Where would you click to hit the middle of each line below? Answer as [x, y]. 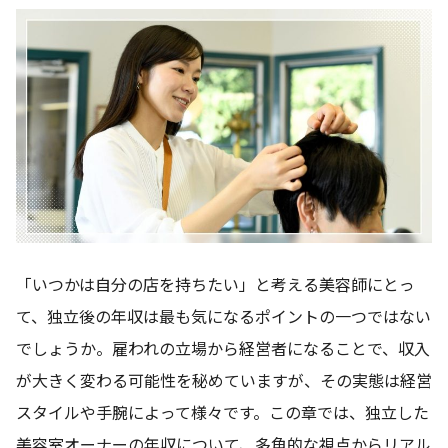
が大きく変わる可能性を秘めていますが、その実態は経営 [224, 380]
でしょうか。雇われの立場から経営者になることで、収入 [223, 348]
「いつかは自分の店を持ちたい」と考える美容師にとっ [215, 284]
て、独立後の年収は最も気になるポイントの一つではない [223, 316]
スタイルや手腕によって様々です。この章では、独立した [222, 412]
